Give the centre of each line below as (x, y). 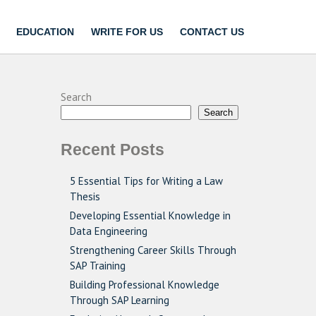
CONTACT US (212, 32)
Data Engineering (109, 231)
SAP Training (98, 266)
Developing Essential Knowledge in (150, 215)
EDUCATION (45, 32)
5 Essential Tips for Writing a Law (146, 181)
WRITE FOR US (127, 32)
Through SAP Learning (120, 300)
